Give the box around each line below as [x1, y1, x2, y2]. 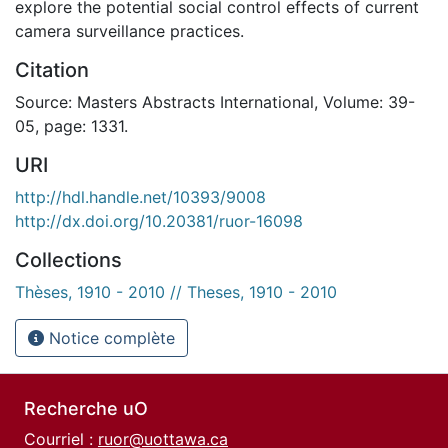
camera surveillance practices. [15, 20, 244, 41]
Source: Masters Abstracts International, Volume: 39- [15, 91, 415, 112]
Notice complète [44, 327, 175, 348]
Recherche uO [24, 398, 148, 419]
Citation [15, 57, 89, 82]
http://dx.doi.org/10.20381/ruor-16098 [15, 210, 303, 231]
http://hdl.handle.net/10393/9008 [15, 186, 266, 207]
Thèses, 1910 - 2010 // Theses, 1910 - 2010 [15, 281, 337, 302]
